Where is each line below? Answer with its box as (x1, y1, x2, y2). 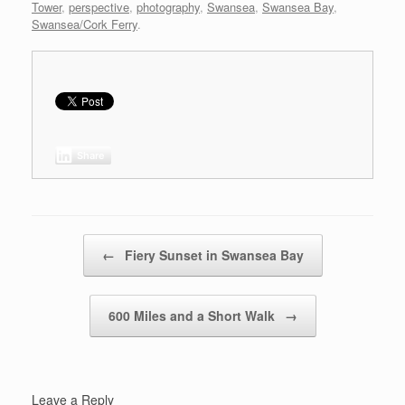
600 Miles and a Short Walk (108, 306, 278, 325)
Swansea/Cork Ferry (32, 14, 137, 33)
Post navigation (32, 233, 113, 251)
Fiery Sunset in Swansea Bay (120, 245, 304, 264)
